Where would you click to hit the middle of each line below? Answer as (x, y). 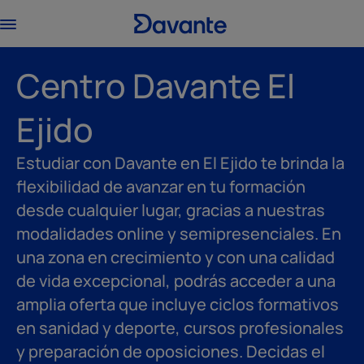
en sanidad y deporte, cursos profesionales (180, 328)
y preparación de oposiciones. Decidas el (171, 351)
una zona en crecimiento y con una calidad (175, 257)
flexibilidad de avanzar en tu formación (161, 186)
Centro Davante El (156, 85)
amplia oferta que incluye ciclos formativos (178, 304)
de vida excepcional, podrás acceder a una (176, 281)
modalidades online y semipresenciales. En (179, 234)
